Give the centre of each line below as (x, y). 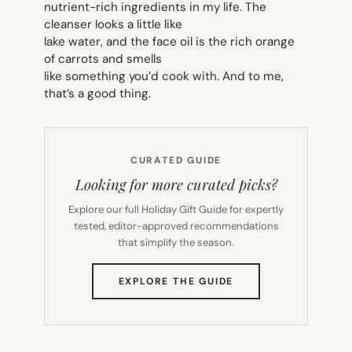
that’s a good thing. (97, 93)
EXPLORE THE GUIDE (176, 281)
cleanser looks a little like (113, 24)
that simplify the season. (176, 242)
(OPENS (254, 280)
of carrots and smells (103, 59)
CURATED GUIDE (176, 160)
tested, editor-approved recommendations (176, 225)
